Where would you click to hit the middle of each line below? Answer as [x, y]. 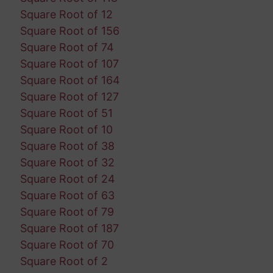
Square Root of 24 [67, 179]
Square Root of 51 [66, 113]
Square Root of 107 [69, 64]
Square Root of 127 [69, 97]
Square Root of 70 [67, 245]
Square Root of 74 [67, 48]
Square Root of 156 [69, 31]
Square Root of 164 [70, 80]
